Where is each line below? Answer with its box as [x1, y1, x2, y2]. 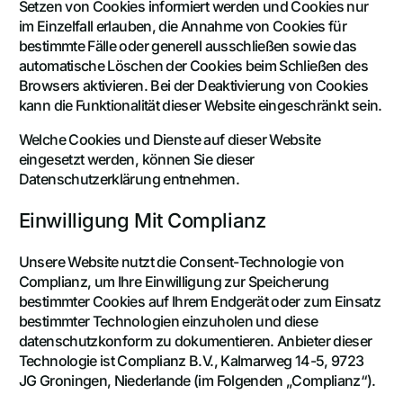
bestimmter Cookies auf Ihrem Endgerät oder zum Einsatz [18, 292, 381, 311]
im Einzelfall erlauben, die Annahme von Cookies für [18, 17, 347, 36]
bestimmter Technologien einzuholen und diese [18, 312, 318, 331]
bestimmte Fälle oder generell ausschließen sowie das [18, 37, 357, 56]
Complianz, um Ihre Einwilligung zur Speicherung [18, 273, 329, 291]
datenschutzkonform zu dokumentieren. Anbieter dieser [18, 332, 372, 351]
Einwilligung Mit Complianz [18, 209, 266, 233]
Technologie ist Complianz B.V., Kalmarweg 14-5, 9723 [18, 352, 364, 371]
